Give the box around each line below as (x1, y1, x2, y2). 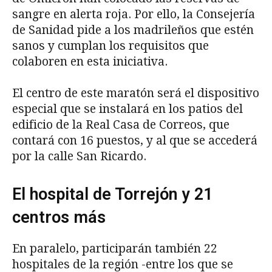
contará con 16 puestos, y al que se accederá (12, 134, 257, 148)
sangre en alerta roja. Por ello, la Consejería (12, 7, 255, 22)
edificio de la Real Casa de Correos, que (12, 118, 229, 132)
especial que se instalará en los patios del (12, 102, 243, 117)
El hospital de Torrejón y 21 (12, 185, 212, 205)
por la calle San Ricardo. (12, 149, 146, 164)
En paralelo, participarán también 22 (12, 242, 217, 256)
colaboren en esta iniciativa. (12, 55, 168, 69)
